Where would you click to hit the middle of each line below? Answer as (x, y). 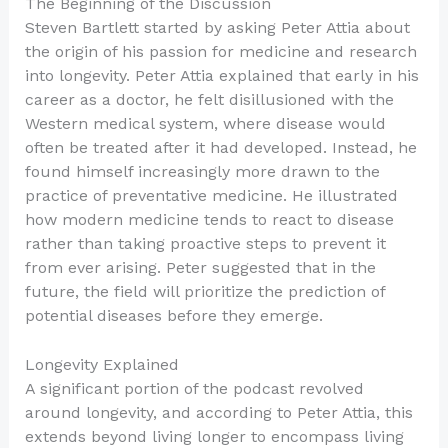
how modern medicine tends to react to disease (209, 219)
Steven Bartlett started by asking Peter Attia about (217, 27)
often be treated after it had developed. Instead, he (220, 147)
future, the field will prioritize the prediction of (204, 291)
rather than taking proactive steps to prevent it (205, 243)
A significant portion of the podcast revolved (194, 389)
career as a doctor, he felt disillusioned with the (209, 99)
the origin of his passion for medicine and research (220, 51)
